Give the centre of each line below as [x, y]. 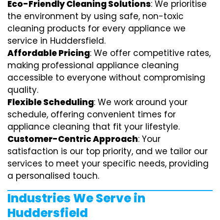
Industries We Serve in [76, 198]
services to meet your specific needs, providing [108, 163]
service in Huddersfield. [56, 41]
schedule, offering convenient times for [92, 114]
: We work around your [141, 102]
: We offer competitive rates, [150, 53]
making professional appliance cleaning [93, 65]
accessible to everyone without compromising [106, 77]
